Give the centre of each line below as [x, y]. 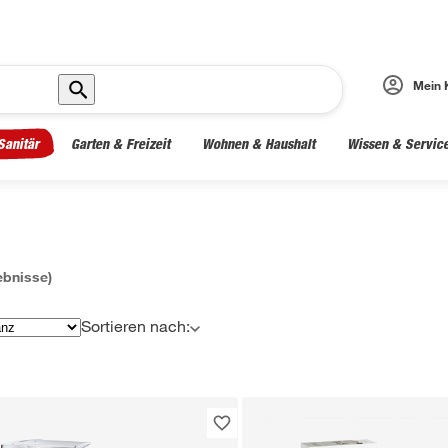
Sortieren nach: [135, 325]
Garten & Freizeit [120, 143]
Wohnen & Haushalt [258, 143]
